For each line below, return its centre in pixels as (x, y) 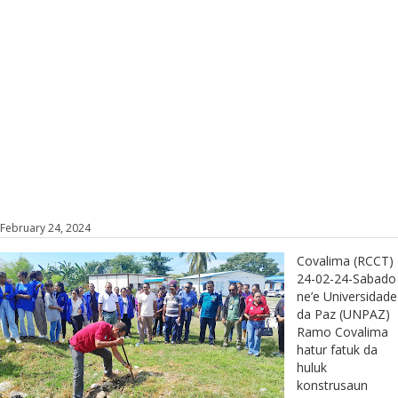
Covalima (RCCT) (345, 260)
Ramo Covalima (342, 331)
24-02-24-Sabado (346, 278)
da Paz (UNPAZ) (343, 314)
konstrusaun (332, 385)
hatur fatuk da (337, 349)
